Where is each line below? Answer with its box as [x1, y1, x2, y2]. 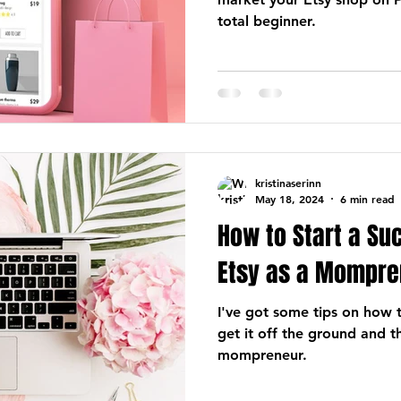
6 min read [340, 191, 395, 206]
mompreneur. [218, 346, 307, 363]
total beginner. [218, 13, 316, 30]
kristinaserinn [255, 175, 321, 190]
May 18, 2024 [255, 191, 324, 206]
